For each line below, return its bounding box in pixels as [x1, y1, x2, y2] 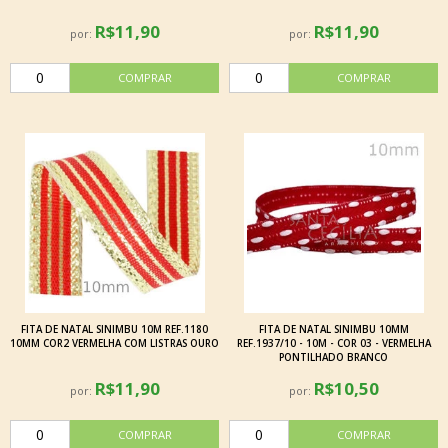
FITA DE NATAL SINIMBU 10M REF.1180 [21, 322, 208, 336]
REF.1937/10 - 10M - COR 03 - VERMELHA [236, 336, 431, 350]
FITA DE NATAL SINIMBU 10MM [258, 322, 409, 336]
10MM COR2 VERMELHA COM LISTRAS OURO [10, 336, 219, 350]
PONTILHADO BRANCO [279, 350, 388, 364]
